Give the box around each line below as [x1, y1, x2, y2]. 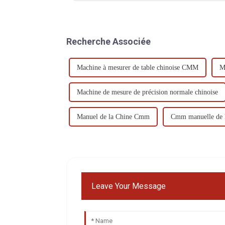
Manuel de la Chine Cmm [77, 113, 150, 121]
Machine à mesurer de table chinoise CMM [77, 63, 198, 71]
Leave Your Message [91, 181, 166, 191]
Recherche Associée [66, 36, 151, 47]
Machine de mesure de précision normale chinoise [77, 88, 218, 96]
